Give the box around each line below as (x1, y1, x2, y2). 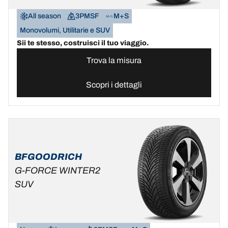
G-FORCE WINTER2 (15, 165, 100, 176)
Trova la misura (87, 56, 141, 65)
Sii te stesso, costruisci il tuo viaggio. (17, 39, 149, 47)
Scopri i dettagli (86, 80, 142, 89)
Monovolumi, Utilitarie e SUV (20, 26, 110, 34)
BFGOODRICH (15, 152, 82, 162)
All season (28, 12, 61, 20)
